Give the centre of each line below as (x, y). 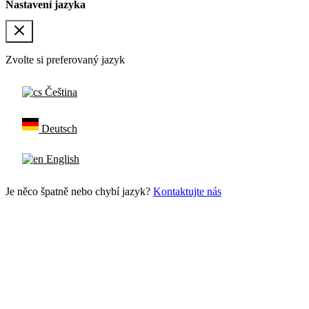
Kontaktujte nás (187, 191)
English (63, 159)
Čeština (61, 92)
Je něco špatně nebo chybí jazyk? (79, 191)
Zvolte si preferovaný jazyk (65, 59)
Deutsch (59, 129)
